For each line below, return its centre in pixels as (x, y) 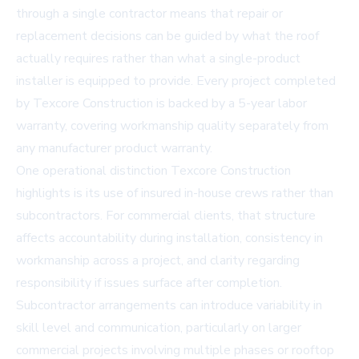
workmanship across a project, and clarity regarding (158, 261)
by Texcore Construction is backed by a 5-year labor (161, 104)
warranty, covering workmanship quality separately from (172, 126)
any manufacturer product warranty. (114, 149)
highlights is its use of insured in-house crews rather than (175, 194)
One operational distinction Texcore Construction (153, 171)
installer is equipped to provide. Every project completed (176, 81)
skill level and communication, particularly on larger (159, 328)
